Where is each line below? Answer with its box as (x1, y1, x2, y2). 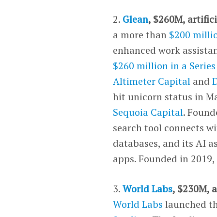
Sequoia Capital (113, 105, 184, 119)
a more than (113, 28, 170, 41)
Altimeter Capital (113, 74, 191, 88)
